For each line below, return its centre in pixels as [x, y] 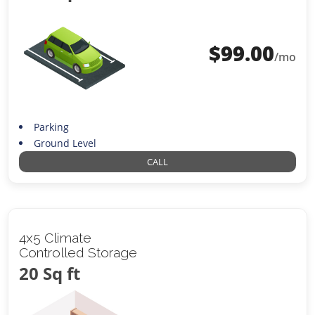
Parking [51, 127]
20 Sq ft [50, 274]
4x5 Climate [56, 238]
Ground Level [65, 143]
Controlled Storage [78, 253]
